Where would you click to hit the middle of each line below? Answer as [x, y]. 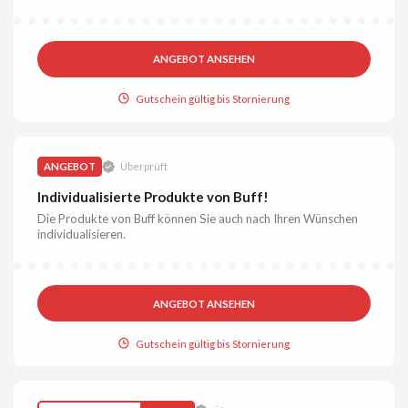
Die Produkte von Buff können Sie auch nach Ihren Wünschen [198, 218]
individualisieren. [82, 234]
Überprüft [143, 167]
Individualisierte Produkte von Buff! [153, 196]
